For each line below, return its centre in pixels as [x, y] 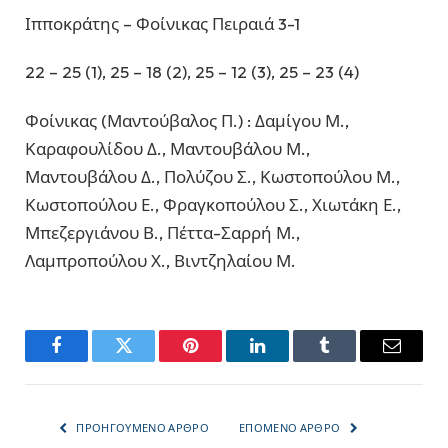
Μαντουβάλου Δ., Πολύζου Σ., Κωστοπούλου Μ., [212, 176]
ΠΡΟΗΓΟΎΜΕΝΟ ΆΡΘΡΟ [141, 427]
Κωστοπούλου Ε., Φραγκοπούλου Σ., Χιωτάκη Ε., [213, 204]
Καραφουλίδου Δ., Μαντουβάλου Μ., [167, 148]
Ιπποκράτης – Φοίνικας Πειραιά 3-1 [162, 23]
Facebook [90, 360]
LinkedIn [289, 360]
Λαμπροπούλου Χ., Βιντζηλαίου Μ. [160, 260]
